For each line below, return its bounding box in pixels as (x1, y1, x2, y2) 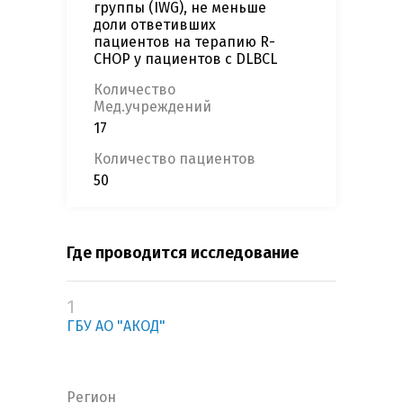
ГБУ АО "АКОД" (67, 318, 166, 336)
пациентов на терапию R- (94, 33, 275, 51)
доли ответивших (94, 16, 216, 34)
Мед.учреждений (94, 98, 211, 116)
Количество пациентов (94, 150, 255, 168)
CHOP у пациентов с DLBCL (94, 50, 277, 68)
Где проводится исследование (67, 243, 299, 264)
